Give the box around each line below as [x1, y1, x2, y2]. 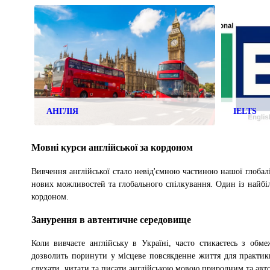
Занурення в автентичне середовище [31, 214, 191, 226]
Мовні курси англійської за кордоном [31, 142, 193, 154]
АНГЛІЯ [46, 107, 78, 116]
